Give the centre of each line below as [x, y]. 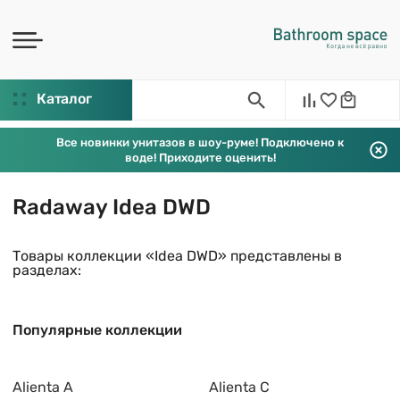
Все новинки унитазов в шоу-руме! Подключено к [200, 142]
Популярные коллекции [97, 330]
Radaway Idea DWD [112, 207]
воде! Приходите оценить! [200, 158]
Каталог [64, 99]
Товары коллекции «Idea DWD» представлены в [177, 256]
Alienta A [43, 387]
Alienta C [239, 387]
